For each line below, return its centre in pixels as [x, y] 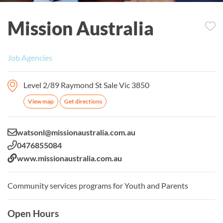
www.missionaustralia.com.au [69, 158]
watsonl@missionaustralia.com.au [76, 132]
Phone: [19, 144]
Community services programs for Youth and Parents [98, 185]
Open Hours [33, 213]
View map [41, 101]
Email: [17, 131]
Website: [23, 157]
